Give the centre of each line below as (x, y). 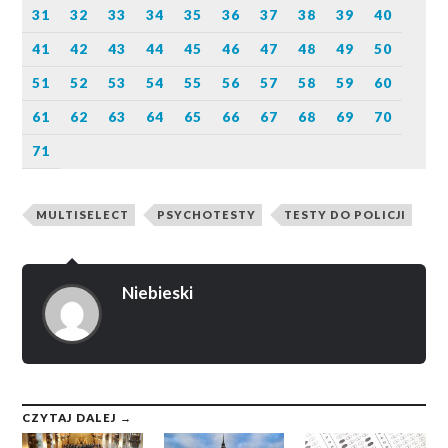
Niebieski (158, 293)
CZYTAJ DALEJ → (77, 418)
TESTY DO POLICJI (345, 215)
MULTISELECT (83, 215)
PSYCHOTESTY (207, 215)
